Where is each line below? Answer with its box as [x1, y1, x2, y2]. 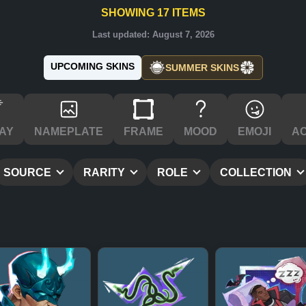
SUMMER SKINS [165, 61, 239, 73]
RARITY [83, 167, 128, 178]
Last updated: [92, 29, 152, 40]
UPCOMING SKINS [50, 61, 135, 72]
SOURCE [3, 167, 54, 178]
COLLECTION [220, 167, 294, 178]
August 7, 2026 [152, 29, 214, 40]
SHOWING [100, 7, 157, 18]
